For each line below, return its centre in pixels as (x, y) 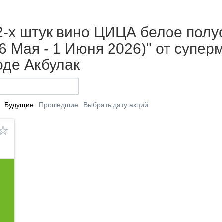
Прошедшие (58, 104)
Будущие (19, 104)
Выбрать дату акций (115, 104)
